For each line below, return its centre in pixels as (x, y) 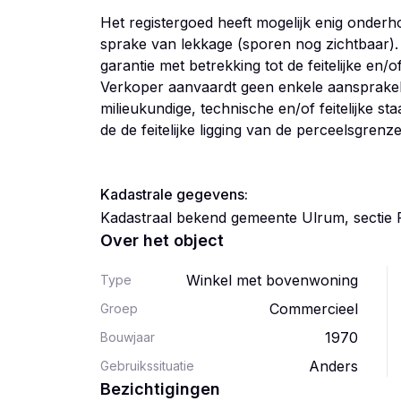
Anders (333, 366)
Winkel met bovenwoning (272, 280)
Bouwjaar (128, 337)
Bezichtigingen (160, 389)
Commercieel (314, 309)
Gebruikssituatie (147, 366)
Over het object (162, 240)
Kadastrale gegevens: (174, 194)
